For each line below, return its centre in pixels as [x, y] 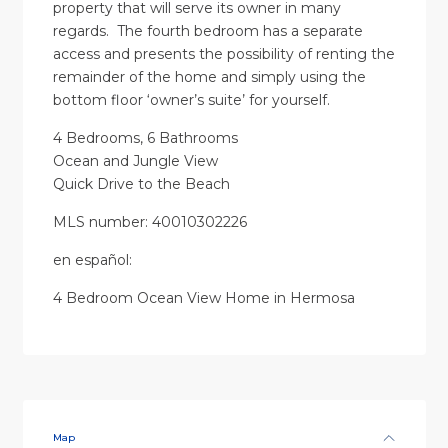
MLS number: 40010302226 [149, 222]
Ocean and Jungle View [135, 161]
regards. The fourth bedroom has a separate [207, 31]
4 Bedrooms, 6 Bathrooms [145, 138]
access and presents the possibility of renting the [223, 54]
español [101, 260]
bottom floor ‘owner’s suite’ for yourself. [191, 100]
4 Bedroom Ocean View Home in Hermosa [203, 298]
